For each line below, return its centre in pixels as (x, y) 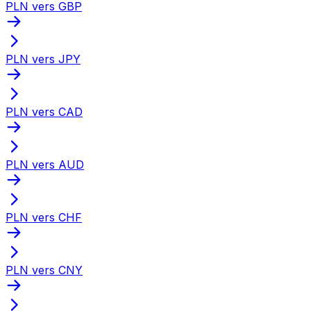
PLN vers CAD (44, 111)
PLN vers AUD (45, 164)
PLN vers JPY (43, 59)
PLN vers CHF (44, 217)
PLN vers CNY (44, 270)
